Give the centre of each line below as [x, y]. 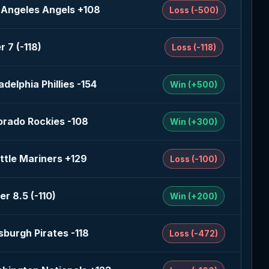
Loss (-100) [194, 159]
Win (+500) [194, 84]
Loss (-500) [194, 10]
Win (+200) [194, 196]
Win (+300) [194, 122]
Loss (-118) [194, 47]
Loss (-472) [194, 233]
